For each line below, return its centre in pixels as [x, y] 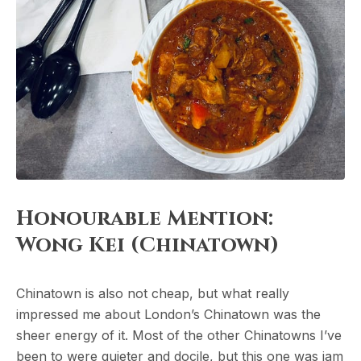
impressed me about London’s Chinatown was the [168, 315]
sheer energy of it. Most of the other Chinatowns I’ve [179, 336]
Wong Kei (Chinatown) [147, 246]
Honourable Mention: [145, 219]
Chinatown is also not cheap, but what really [153, 294]
